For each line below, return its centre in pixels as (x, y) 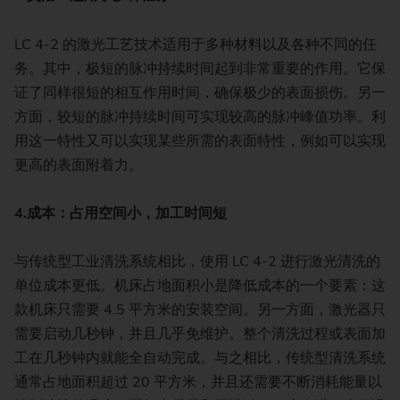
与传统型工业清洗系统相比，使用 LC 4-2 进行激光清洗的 (197, 262)
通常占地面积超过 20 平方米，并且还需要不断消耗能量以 (198, 383)
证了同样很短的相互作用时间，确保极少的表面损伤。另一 (200, 92)
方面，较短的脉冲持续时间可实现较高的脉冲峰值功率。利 (200, 117)
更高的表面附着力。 (79, 165)
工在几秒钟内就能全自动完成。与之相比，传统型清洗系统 (200, 358)
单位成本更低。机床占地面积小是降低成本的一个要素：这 (200, 286)
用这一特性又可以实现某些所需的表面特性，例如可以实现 (200, 141)
